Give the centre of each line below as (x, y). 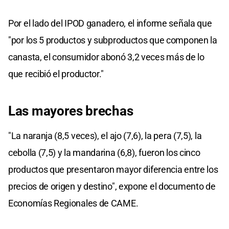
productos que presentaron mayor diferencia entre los (113, 169)
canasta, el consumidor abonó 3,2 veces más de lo (106, 57)
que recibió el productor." (56, 74)
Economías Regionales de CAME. (73, 203)
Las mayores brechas (71, 111)
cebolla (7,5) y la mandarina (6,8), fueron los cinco (104, 152)
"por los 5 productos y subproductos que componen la (113, 40)
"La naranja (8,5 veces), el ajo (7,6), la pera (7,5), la (105, 135)
